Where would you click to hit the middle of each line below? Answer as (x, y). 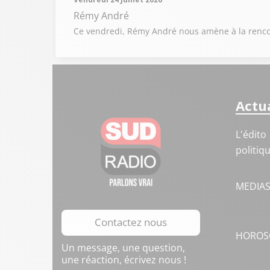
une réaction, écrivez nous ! (124, 260)
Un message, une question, (123, 248)
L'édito (251, 134)
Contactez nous (131, 222)
